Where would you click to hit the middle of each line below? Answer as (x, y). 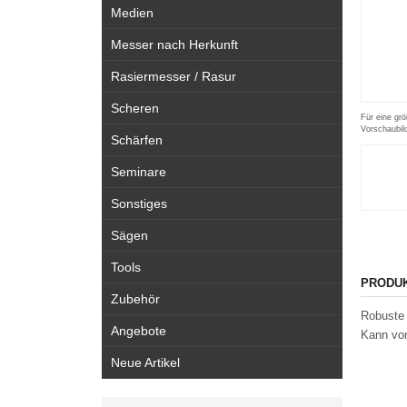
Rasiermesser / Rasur (174, 76)
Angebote (139, 331)
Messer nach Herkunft (174, 45)
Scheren (135, 108)
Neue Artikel (145, 362)
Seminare (139, 172)
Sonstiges (139, 203)
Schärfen (137, 140)
